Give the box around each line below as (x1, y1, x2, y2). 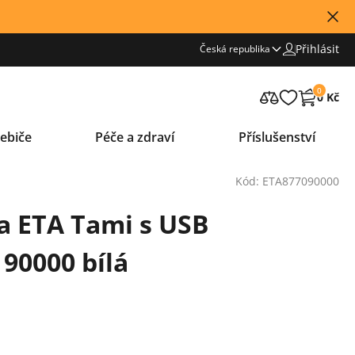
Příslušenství (238, 128, 315, 146)
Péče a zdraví (95, 128, 175, 146)
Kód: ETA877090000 (235, 173, 339, 189)
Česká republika (200, 41, 270, 55)
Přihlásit (296, 41, 339, 56)
